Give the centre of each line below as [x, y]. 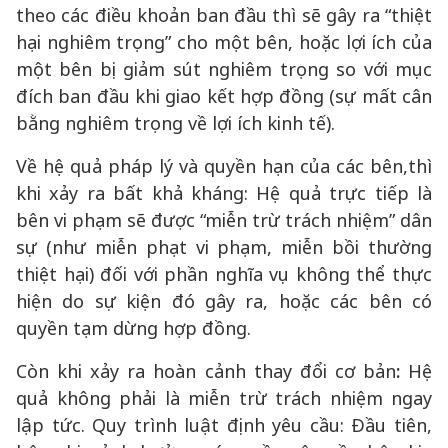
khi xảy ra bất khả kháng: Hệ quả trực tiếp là [224, 193]
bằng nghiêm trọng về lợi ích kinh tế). [175, 123]
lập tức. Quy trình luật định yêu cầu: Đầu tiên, [224, 425]
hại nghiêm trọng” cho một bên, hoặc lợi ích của [224, 42]
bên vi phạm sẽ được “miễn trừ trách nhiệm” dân [224, 220]
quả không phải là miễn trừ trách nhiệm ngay [224, 398]
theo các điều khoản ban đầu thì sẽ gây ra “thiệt [224, 15]
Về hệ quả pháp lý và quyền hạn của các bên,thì [224, 166]
